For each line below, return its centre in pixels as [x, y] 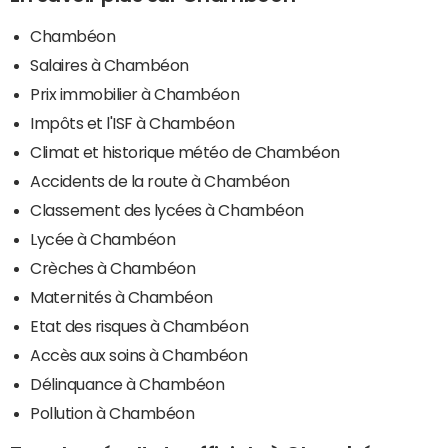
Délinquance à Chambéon [127, 383]
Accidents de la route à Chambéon [160, 180]
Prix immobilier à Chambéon [135, 93]
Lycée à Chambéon [103, 238]
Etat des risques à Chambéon [139, 325]
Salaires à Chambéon [109, 64]
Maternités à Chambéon [121, 296]
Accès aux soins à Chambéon [139, 354]
